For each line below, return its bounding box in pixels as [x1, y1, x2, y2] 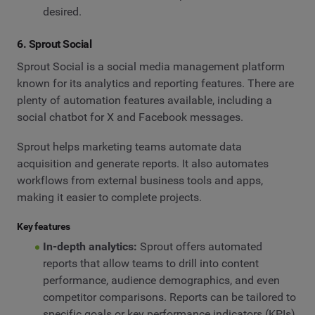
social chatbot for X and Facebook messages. [17, 110, 243, 124]
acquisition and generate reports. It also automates [17, 156, 269, 170]
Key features [17, 220, 70, 232]
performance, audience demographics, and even [42, 273, 280, 287]
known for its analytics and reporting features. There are [17, 76, 294, 90]
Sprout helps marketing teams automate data [17, 139, 242, 153]
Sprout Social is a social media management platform [17, 59, 285, 73]
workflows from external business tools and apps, [17, 173, 263, 187]
